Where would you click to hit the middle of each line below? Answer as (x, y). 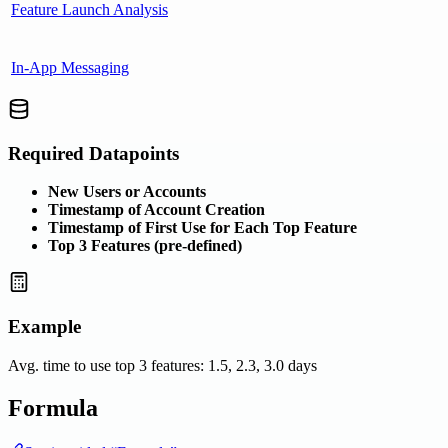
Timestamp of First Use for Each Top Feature (202, 228)
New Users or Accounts (127, 192)
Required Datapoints (93, 153)
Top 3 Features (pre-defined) (145, 246)
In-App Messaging (70, 68)
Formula (53, 407)
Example (44, 327)
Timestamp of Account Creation (156, 210)
